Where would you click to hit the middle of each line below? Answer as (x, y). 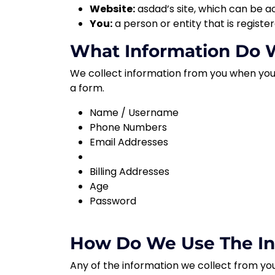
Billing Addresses (130, 172)
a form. (87, 88)
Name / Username (134, 113)
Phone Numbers (128, 127)
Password (113, 201)
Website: (112, 9)
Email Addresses (129, 142)
